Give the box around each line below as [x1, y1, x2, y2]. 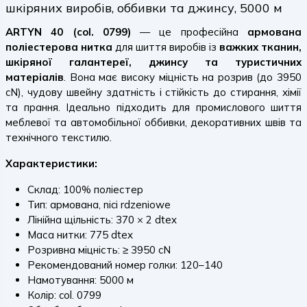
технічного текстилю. [5, 131, 112, 144]
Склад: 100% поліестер [27, 183, 143, 196]
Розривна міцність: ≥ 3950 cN [27, 243, 171, 256]
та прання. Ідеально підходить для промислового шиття [5, 101, 302, 114]
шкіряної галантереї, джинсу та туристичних [5, 56, 302, 69]
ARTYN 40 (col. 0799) [5, 25, 131, 38]
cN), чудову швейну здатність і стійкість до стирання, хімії [5, 86, 302, 99]
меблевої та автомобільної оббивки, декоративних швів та [5, 116, 302, 129]
